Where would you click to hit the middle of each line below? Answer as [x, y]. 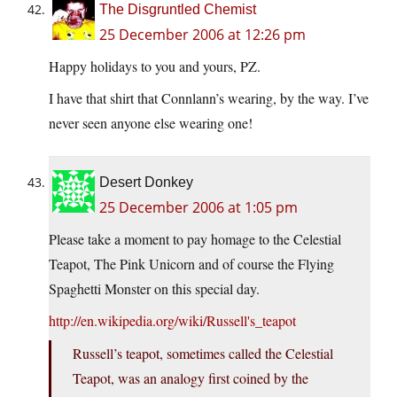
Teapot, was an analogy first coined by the [191, 378]
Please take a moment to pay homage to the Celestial [195, 239]
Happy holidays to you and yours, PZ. [155, 66]
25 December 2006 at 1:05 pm [198, 208]
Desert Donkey [146, 183]
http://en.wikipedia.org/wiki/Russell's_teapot [172, 321]
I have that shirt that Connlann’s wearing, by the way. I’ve [209, 98]
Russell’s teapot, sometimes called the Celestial [203, 354]
